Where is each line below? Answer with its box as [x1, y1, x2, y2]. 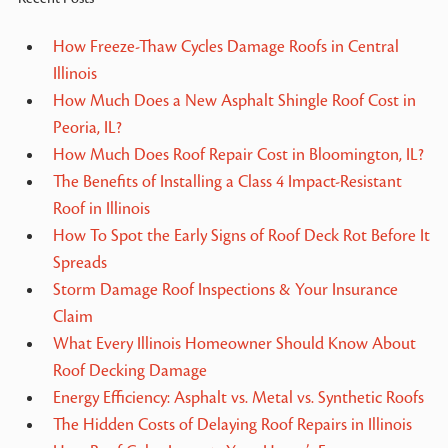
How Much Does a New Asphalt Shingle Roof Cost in [52, 91, 416, 110]
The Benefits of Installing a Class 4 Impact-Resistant [52, 172, 402, 191]
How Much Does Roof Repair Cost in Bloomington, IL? [52, 145, 424, 164]
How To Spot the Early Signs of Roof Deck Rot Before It [52, 226, 430, 245]
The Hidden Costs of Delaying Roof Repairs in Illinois [52, 415, 412, 434]
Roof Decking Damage [52, 361, 207, 380]
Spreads [52, 253, 107, 272]
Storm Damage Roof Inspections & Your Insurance [52, 280, 398, 299]
